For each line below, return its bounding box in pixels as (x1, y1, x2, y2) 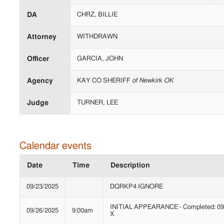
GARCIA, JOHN (77, 55, 123, 62)
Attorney (27, 33, 57, 41)
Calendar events (19, 141, 91, 151)
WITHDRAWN (77, 33, 117, 40)
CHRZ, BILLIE (77, 11, 117, 18)
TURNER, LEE (77, 99, 118, 106)
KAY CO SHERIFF (77, 77, 132, 84)
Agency (27, 77, 53, 85)
